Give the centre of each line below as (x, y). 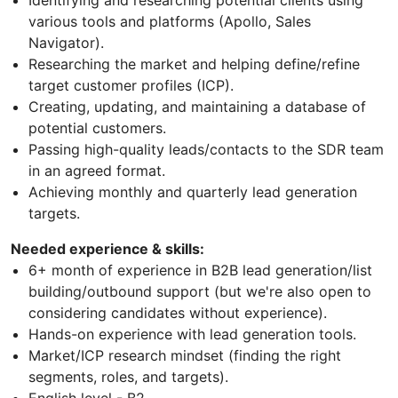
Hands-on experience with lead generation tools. (192, 334)
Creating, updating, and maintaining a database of (197, 107)
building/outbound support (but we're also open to (200, 292)
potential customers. (97, 128)
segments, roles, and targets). (128, 377)
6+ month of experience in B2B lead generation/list (200, 271)
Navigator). (66, 43)
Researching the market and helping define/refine (194, 64)
